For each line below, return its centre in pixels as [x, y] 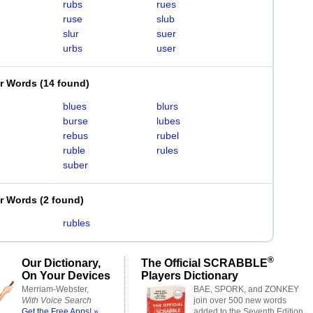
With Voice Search [57, 300]
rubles [76, 223]
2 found [62, 200]
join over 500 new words [240, 300]
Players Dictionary [190, 275]
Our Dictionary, [61, 263]
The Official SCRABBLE [204, 263]
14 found [65, 83]
